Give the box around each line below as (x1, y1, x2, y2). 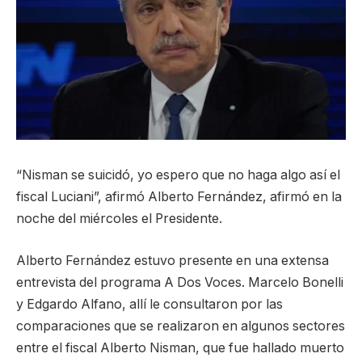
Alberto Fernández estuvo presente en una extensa (16, 252, 329, 268)
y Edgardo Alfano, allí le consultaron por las (16, 296, 283, 312)
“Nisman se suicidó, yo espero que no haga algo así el (16, 167, 340, 183)
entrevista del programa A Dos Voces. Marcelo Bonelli (16, 274, 343, 290)
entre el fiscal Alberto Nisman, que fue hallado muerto (16, 339, 344, 356)
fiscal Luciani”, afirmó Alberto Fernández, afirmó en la (16, 189, 342, 205)
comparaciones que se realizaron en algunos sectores (16, 318, 345, 334)
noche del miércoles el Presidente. (16, 211, 222, 227)
